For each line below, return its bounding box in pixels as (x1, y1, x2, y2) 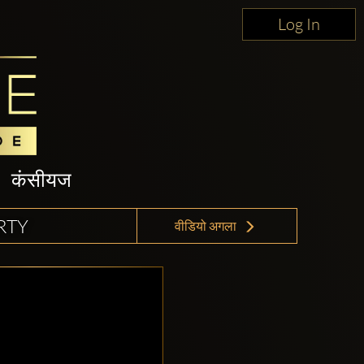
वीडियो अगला (174, 218, 239, 235)
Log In (278, 14, 320, 34)
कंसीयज (11, 167, 71, 193)
